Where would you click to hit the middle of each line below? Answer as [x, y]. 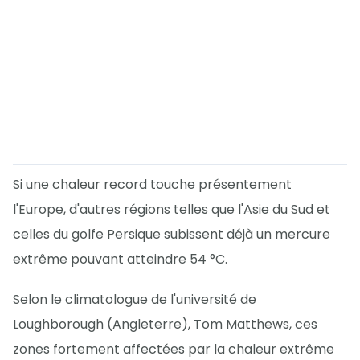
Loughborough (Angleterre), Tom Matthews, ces [165, 325]
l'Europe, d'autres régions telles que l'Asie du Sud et [172, 210]
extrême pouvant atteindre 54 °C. [120, 260]
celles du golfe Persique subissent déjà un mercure [172, 235]
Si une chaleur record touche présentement [152, 185]
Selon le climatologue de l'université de [135, 300]
